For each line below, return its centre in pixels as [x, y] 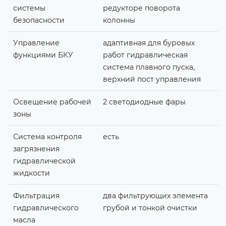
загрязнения [36, 149]
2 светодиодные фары [144, 102]
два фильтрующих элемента [155, 195]
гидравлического [46, 208]
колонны [119, 20]
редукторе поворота [141, 8]
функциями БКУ [43, 55]
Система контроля [47, 136]
